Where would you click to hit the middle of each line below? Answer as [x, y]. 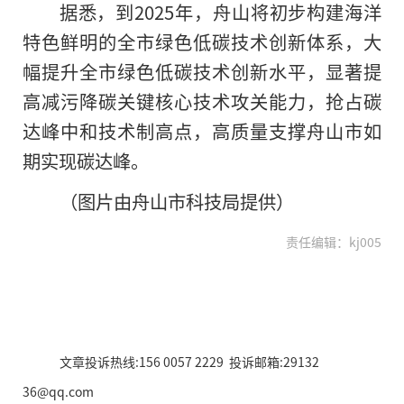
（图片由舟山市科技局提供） [176, 201]
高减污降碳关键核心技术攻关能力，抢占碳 [202, 101]
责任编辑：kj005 [334, 241]
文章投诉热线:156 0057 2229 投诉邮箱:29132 [189, 361]
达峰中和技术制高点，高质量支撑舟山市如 [202, 130]
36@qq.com [58, 391]
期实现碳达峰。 [86, 160]
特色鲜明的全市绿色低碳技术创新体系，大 [202, 41]
